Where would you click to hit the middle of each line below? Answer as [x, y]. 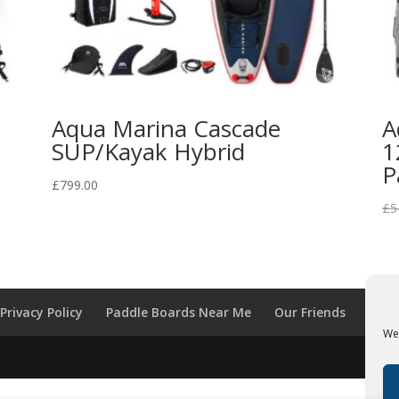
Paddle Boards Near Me [179, 313]
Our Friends [310, 313]
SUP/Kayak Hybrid [148, 152]
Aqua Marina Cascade [166, 129]
